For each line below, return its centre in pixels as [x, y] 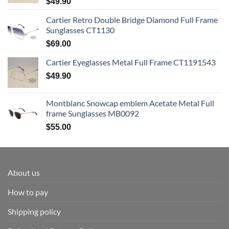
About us [24, 172]
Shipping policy [34, 211]
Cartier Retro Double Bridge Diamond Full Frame [132, 19]
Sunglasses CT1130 [80, 30]
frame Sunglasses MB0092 [93, 113]
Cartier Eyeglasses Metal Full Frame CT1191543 [131, 62]
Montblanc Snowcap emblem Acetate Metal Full [130, 103]
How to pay [28, 192]
